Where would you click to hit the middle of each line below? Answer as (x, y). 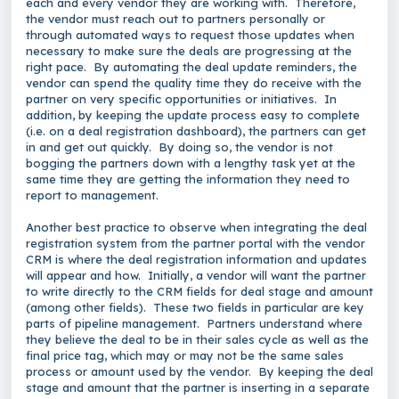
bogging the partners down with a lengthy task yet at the (191, 163)
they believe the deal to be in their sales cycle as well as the (197, 339)
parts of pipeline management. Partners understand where (194, 323)
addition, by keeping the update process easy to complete (193, 115)
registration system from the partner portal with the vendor (195, 243)
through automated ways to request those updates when (190, 35)
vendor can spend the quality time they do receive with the (194, 83)
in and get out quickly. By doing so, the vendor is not (179, 147)
